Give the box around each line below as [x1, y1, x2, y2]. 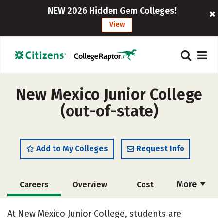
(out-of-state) [60, 102, 158, 120]
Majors [77, 202, 102, 212]
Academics [14, 202, 54, 212]
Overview [72, 180, 107, 189]
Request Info [136, 144, 184, 153]
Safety [133, 202, 157, 212]
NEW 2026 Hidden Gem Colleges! [48, 5, 177, 16]
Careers [19, 180, 49, 189]
